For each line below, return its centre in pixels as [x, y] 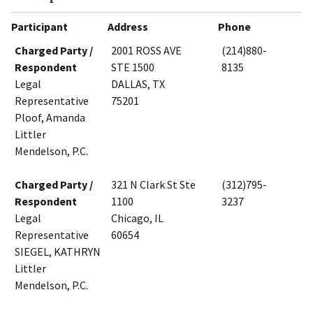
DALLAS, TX [138, 84]
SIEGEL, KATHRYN [58, 252]
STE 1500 [133, 67]
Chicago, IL [137, 218]
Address [128, 27]
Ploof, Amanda [50, 118]
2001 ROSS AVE [146, 51]
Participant [39, 27]
